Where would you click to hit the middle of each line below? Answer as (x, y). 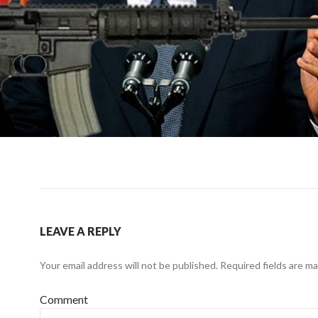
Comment (64, 299)
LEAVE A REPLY (81, 231)
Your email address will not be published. (129, 265)
